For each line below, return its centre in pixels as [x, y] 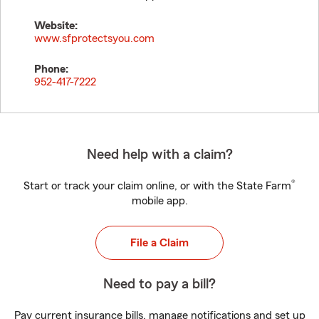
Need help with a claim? [159, 155]
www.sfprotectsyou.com [94, 38]
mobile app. [159, 201]
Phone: [51, 69]
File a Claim [159, 243]
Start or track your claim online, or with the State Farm [157, 186]
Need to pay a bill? [159, 284]
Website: [56, 26]
